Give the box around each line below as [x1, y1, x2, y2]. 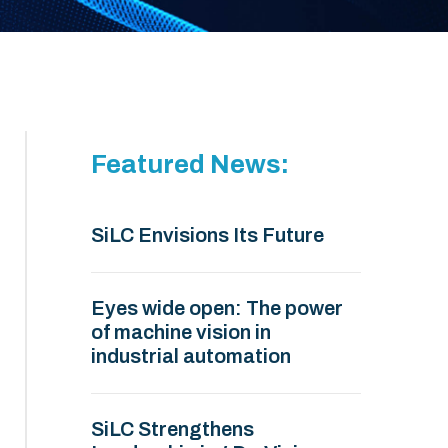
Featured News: [91, 150, 289, 178]
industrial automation [91, 345, 291, 367]
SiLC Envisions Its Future [91, 224, 324, 246]
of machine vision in [91, 321, 271, 343]
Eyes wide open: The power [91, 297, 343, 319]
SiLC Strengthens [91, 418, 254, 440]
